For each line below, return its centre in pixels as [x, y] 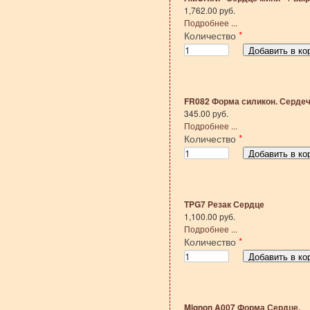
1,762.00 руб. [209, 10]
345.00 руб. [206, 113]
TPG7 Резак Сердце [224, 204]
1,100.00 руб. [209, 216]
